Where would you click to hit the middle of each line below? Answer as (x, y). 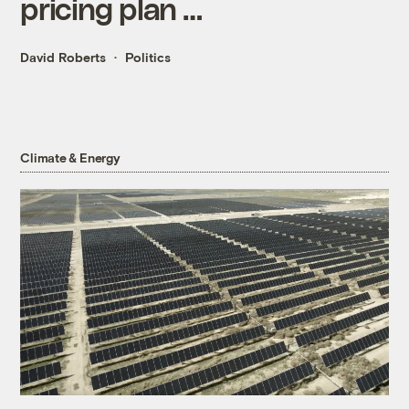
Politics (148, 58)
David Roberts (63, 58)
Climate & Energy (70, 157)
